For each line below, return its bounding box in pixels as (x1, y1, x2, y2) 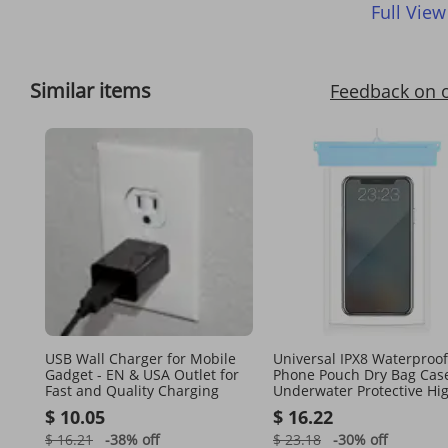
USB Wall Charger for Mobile (45, 349, 236, 368)
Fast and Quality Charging (45, 381, 219, 400)
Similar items (30, 77, 151, 104)
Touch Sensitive (273, 397, 378, 416)
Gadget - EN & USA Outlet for (45, 365, 239, 384)
